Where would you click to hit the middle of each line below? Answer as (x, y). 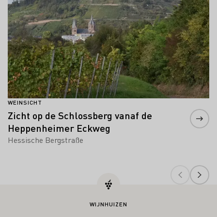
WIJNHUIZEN (108, 204)
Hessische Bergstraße (46, 139)
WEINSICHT (25, 102)
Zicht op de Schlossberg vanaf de (80, 115)
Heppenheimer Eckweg (59, 128)
